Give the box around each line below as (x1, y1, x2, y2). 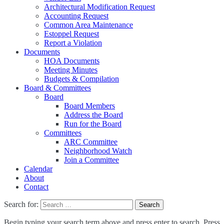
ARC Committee (64, 137, 117, 146)
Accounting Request (44, 11, 108, 20)
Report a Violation (44, 38, 102, 47)
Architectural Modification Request (44, 2, 155, 11)
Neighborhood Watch (64, 146, 132, 155)
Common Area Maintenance (44, 20, 133, 29)
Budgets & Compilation (44, 74, 119, 83)
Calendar (24, 164, 52, 173)
